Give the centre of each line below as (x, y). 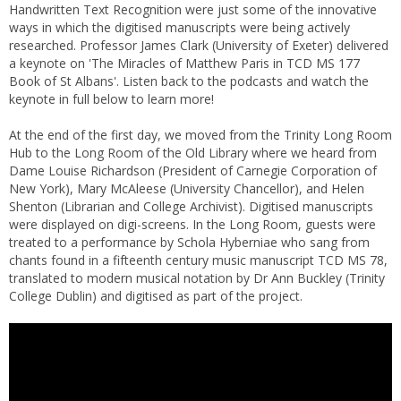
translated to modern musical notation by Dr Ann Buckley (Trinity (197, 277)
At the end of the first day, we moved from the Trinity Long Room (200, 134)
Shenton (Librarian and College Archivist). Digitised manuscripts (191, 206)
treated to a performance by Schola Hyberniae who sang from (189, 242)
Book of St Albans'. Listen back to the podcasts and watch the (189, 81)
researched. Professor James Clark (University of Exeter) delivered (199, 45)
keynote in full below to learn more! (111, 98)
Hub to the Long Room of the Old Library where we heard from (193, 152)
